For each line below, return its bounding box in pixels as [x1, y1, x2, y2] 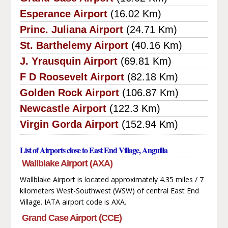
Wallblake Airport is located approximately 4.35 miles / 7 [19, 174, 204, 184]
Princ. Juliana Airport [19, 23, 123, 35]
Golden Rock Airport [19, 87, 119, 98]
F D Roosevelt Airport [19, 71, 124, 82]
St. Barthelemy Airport [19, 39, 128, 51]
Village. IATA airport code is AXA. [19, 196, 126, 207]
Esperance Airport [19, 8, 107, 19]
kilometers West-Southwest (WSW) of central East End [19, 185, 199, 195]
